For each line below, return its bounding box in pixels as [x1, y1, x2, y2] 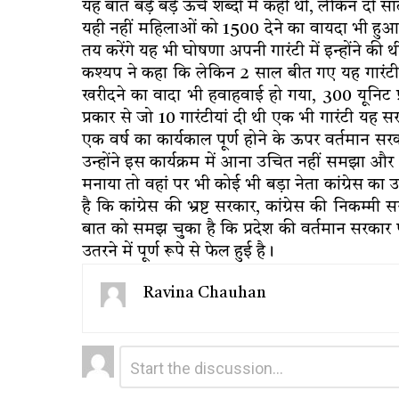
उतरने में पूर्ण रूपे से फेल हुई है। [82, 243, 274, 261]
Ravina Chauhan [143, 284, 266, 301]
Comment [119, 345, 178, 359]
